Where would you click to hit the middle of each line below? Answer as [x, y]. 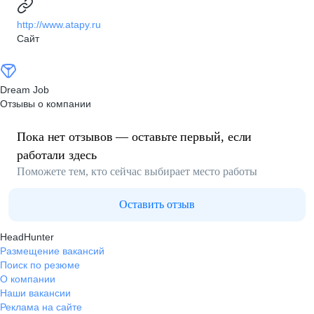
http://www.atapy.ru [59, 25]
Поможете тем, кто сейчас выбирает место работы [137, 171]
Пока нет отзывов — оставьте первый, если [135, 137]
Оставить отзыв [157, 204]
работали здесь [57, 155]
